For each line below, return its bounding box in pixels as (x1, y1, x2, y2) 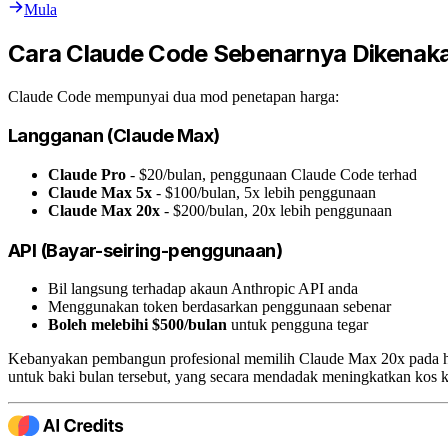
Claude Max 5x (48, 183, 152, 201)
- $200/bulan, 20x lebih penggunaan (160, 201, 392, 219)
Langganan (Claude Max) (8, 124, 220, 148)
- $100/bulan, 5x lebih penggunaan (152, 183, 376, 201)
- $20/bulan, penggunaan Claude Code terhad (126, 165, 417, 183)
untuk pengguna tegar (227, 316, 368, 334)
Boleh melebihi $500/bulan (48, 316, 227, 334)
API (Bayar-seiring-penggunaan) (8, 238, 283, 262)
